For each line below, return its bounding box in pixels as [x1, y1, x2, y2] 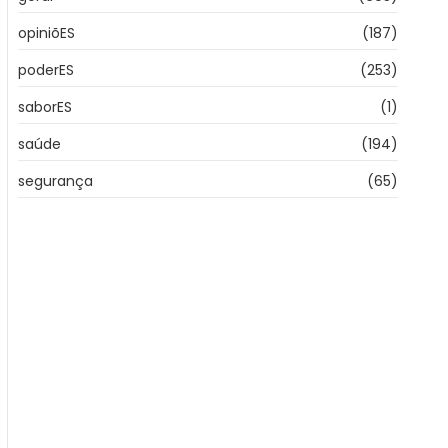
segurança [18, 171, 94, 192]
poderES [18, 60, 75, 81]
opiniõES [18, 23, 76, 44]
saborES [18, 97, 73, 118]
